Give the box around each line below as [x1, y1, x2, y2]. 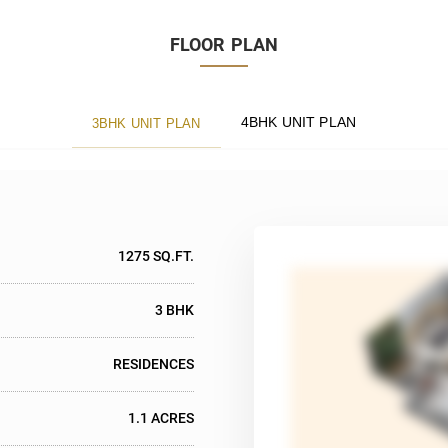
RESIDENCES [113, 355, 194, 372]
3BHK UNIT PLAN [165, 115, 201, 131]
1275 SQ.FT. [118, 247, 194, 264]
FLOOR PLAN [169, 33, 279, 55]
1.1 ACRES [128, 409, 194, 426]
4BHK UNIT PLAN [240, 113, 357, 130]
